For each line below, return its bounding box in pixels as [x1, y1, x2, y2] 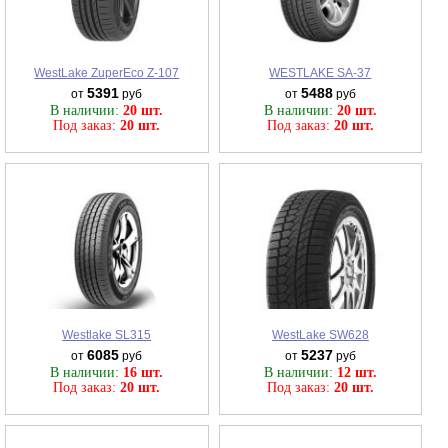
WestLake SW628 [271, 327, 369, 342]
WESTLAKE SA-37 [269, 65, 372, 80]
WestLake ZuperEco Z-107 [34, 65, 180, 80]
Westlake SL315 [62, 327, 152, 342]
